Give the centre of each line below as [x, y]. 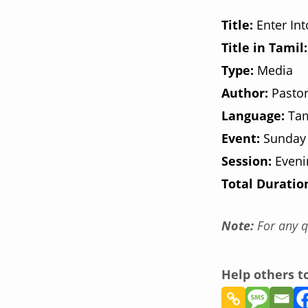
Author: [245, 93]
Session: [248, 161]
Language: [253, 115]
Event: [241, 138]
